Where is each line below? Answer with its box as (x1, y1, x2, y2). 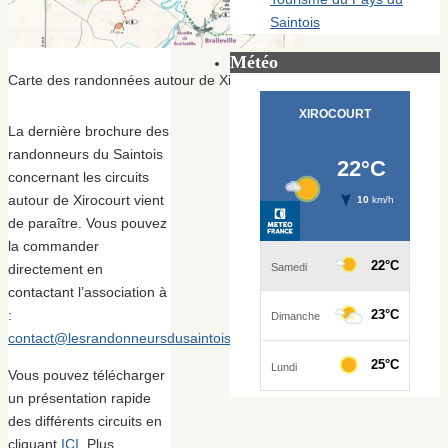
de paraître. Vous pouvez (8, 215, 167, 232)
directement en (8, 261, 103, 278)
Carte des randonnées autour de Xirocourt (8, 71, 276, 88)
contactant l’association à (8, 284, 167, 301)
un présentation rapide (8, 390, 151, 407)
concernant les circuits (8, 169, 149, 186)
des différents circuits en (8, 413, 162, 430)
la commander (8, 238, 99, 255)
